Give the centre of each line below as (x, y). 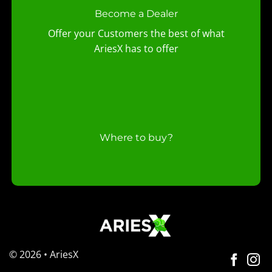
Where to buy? (136, 137)
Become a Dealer (136, 14)
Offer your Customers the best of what (136, 34)
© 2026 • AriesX (44, 254)
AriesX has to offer (136, 49)
